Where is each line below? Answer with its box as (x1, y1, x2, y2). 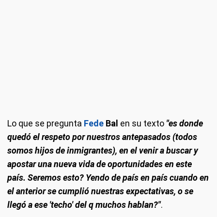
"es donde (166, 118, 203, 129)
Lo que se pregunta (7, 118, 84, 129)
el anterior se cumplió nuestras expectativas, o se (7, 186, 193, 197)
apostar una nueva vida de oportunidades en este (7, 159, 192, 170)
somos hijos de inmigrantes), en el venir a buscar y (7, 145, 198, 156)
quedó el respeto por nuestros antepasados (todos (7, 132, 197, 142)
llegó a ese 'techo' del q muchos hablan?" (7, 200, 161, 210)
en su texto (120, 118, 166, 129)
